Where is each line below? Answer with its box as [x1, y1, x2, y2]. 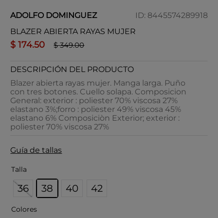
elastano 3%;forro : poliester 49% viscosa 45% [10, 105, 182, 114]
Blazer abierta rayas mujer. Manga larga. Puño [10, 78, 186, 88]
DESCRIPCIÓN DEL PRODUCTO [10, 65, 134, 74]
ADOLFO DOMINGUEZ [10, 11, 97, 20]
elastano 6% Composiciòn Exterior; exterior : [10, 113, 180, 123]
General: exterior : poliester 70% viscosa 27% [10, 96, 178, 105]
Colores [11, 205, 37, 214]
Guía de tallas [10, 145, 62, 155]
